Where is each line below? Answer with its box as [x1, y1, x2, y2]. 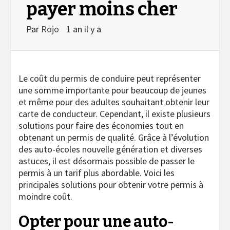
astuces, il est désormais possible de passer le [18, 155, 195, 167]
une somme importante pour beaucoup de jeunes [18, 84, 206, 97]
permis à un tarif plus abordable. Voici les [18, 167, 175, 179]
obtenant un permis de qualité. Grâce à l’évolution [18, 131, 209, 144]
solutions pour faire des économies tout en [18, 120, 184, 132]
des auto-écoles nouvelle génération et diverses [18, 143, 202, 156]
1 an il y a [66, 23, 101, 35]
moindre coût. [18, 190, 72, 203]
